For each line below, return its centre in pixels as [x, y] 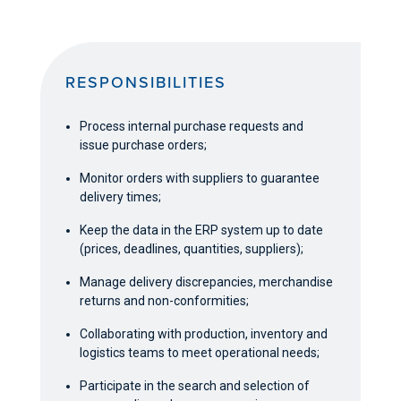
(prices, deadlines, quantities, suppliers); [192, 248]
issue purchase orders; [144, 145]
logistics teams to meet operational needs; [200, 352]
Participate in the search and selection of [195, 385]
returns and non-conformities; [165, 300]
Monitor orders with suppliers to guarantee [200, 178]
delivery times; [121, 196]
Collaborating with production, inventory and [204, 333]
